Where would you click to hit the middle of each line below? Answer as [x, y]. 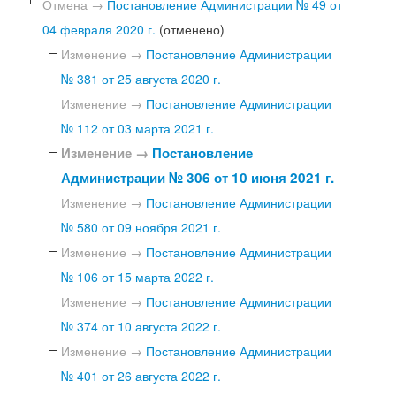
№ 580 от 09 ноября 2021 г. [141, 227]
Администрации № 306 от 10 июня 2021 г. [198, 177]
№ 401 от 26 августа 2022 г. [141, 375]
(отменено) [192, 29]
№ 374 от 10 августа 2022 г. [141, 326]
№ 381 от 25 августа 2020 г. [141, 78]
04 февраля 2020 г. [101, 29]
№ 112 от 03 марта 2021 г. [137, 128]
